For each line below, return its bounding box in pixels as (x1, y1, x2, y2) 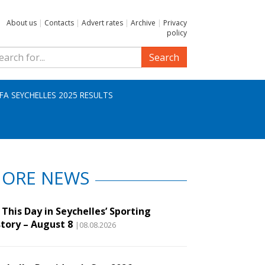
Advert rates (82, 18, 123, 28)
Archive (131, 18, 156, 28)
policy (167, 28, 187, 38)
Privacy (163, 18, 187, 28)
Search (149, 51, 179, 64)
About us (7, 18, 37, 28)
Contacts (44, 18, 74, 28)
